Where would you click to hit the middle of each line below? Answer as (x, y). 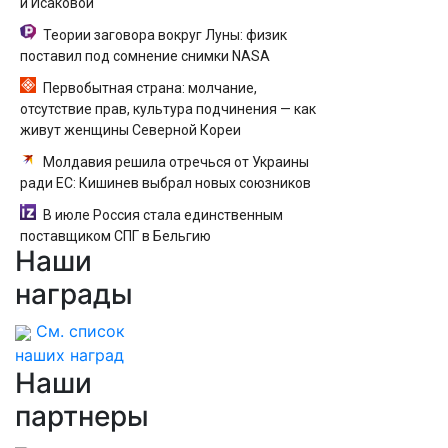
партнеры (82, 416)
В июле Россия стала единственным (163, 215)
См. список (80, 331)
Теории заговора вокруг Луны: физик (165, 35)
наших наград (69, 355)
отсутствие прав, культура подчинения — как (168, 109)
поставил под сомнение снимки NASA (145, 56)
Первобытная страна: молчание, (150, 88)
